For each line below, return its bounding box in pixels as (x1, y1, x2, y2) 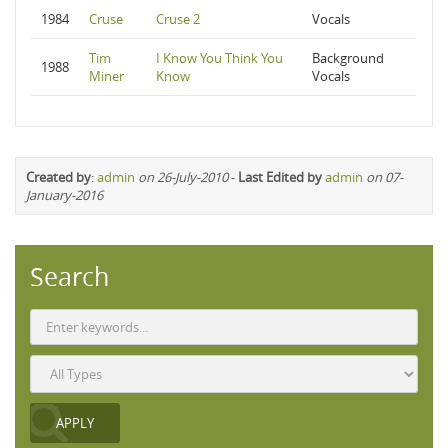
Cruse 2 (156, 10, 200, 28)
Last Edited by (238, 168, 322, 186)
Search (30, 260, 109, 293)
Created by (26, 168, 91, 186)
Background (312, 49, 384, 67)
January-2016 (26, 186, 103, 204)
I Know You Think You (156, 49, 283, 67)
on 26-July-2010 (138, 168, 228, 186)
